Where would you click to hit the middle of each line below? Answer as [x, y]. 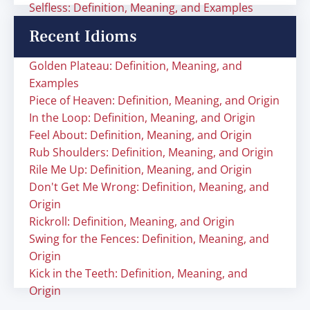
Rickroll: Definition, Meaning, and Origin [132, 221]
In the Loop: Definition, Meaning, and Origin [142, 118]
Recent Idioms [83, 36]
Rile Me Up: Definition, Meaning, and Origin [140, 170]
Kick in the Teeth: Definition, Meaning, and [138, 273]
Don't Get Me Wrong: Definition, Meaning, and [149, 187]
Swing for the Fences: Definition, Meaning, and [149, 239]
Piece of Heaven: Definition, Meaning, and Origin [154, 100]
